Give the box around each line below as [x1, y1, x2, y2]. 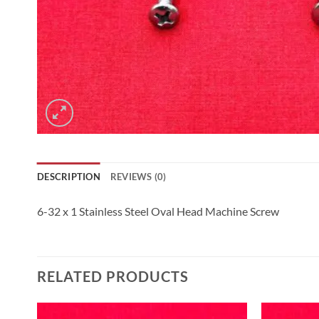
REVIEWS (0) [110, 170, 167, 182]
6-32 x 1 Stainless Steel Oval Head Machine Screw [37, 204, 279, 218]
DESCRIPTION [37, 170, 100, 182]
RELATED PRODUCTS [37, 267, 189, 285]
